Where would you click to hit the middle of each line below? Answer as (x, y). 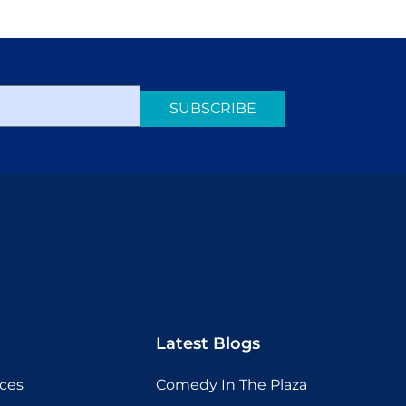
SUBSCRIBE (213, 108)
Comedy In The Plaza (232, 384)
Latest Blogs (208, 343)
